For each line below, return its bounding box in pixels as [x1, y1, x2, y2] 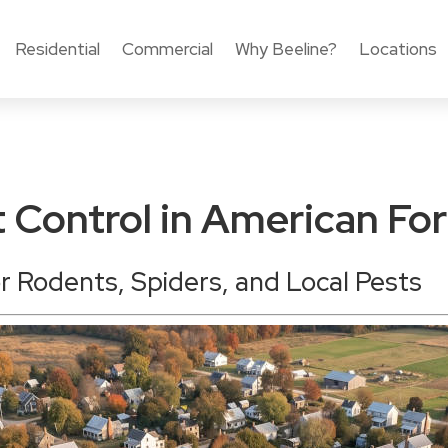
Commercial [121, 38, 213, 60]
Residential [14, 38, 100, 60]
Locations [358, 38, 437, 60]
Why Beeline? [234, 38, 337, 60]
